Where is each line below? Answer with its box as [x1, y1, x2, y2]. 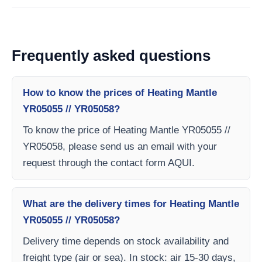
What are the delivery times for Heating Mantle [23, 198, 239, 209]
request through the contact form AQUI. [23, 157, 195, 168]
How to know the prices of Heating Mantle [23, 87, 217, 98]
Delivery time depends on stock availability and [23, 236, 229, 247]
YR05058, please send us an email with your [23, 141, 217, 152]
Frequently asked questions [12, 47, 211, 64]
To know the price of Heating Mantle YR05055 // [23, 125, 230, 136]
